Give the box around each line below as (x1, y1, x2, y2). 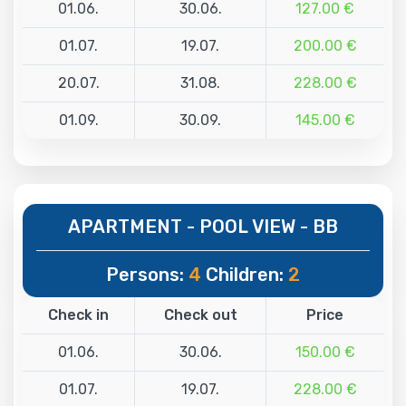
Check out (163, 305, 237, 324)
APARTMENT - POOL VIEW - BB (68, 215, 338, 237)
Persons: (106, 263, 188, 285)
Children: (201, 263, 288, 285)
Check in (48, 305, 109, 324)
